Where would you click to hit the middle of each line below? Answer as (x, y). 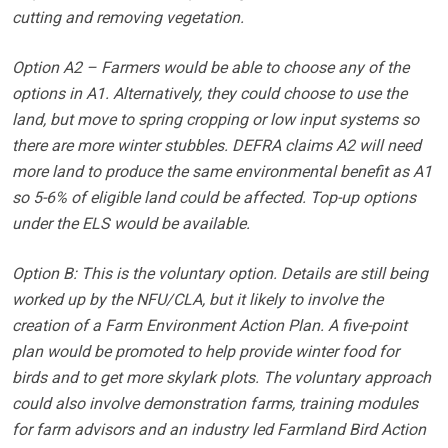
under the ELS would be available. (131, 224)
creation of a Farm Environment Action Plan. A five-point (209, 326)
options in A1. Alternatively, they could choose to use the (209, 94)
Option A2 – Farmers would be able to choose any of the (210, 68)
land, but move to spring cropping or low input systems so (215, 120)
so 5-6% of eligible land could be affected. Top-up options (214, 198)
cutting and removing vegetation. (128, 18)
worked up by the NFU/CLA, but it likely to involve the (197, 300)
